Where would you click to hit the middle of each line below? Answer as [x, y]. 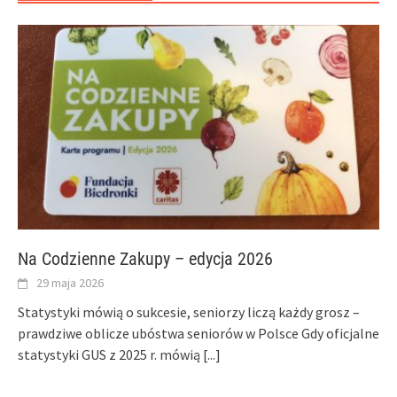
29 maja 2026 [70, 283]
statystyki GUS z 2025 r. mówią [110, 355]
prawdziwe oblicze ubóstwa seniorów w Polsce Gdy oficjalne [198, 334]
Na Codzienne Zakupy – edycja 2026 [145, 259]
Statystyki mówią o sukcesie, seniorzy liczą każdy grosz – [189, 312]
